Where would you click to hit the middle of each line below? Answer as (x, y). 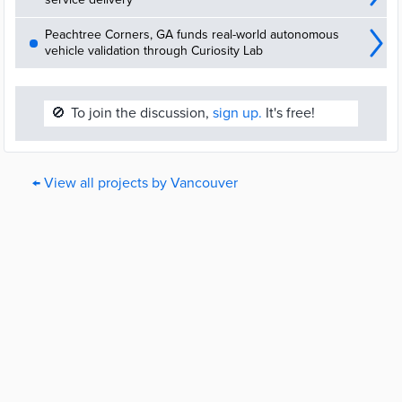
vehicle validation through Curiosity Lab (154, 51)
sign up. (237, 113)
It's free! (288, 113)
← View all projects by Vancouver (135, 183)
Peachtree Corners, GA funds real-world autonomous (192, 35)
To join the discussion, (142, 113)
